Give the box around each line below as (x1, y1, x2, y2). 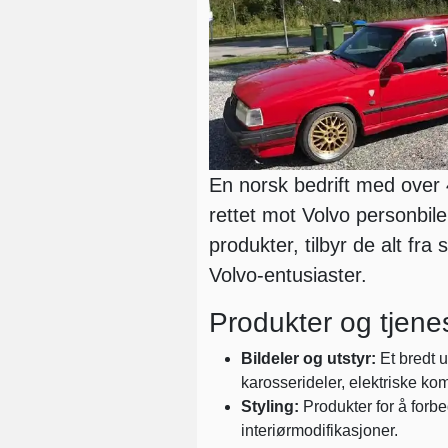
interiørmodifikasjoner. (241, 422, 398, 439)
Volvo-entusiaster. (209, 264, 367, 286)
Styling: (241, 398, 299, 415)
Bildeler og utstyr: (241, 350, 376, 367)
